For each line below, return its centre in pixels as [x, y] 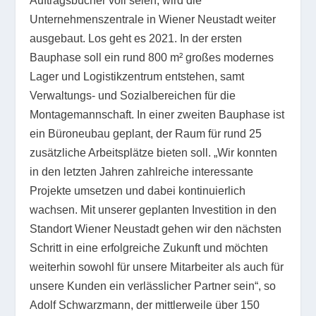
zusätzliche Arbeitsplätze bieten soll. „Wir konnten [154, 153]
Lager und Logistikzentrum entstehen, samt [137, 77]
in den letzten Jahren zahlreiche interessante [142, 172]
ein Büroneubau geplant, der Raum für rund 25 [146, 134]
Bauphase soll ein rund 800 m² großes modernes [152, 58]
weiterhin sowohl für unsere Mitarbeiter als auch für [157, 267]
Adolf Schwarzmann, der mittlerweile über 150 [145, 305]
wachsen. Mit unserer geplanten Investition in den [153, 210]
